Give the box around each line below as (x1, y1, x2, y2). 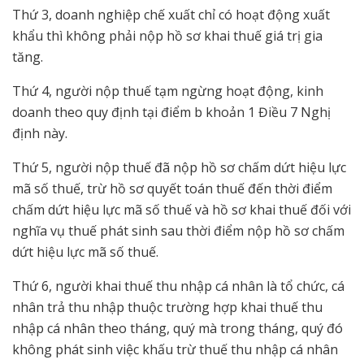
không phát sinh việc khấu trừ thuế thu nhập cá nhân (12, 340, 338, 358)
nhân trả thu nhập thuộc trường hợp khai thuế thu (12, 297, 323, 316)
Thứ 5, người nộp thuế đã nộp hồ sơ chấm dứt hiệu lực (12, 158, 346, 176)
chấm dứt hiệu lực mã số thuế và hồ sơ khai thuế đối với (12, 200, 351, 219)
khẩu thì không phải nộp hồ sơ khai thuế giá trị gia (12, 26, 323, 45)
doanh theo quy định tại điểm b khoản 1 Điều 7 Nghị (12, 102, 331, 121)
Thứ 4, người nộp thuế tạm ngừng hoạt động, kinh (12, 81, 323, 100)
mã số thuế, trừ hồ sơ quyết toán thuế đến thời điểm (12, 179, 332, 197)
